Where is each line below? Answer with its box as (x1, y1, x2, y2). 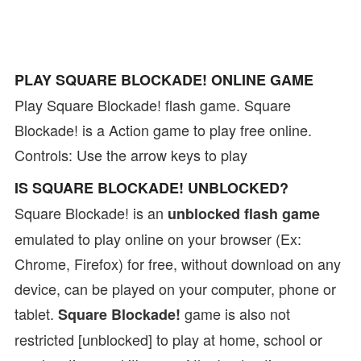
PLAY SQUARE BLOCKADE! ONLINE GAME (15, 69, 313, 90)
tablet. (15, 303, 58, 324)
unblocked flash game (168, 203, 320, 224)
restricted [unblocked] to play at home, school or (15, 329, 322, 350)
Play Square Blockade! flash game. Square (15, 94, 291, 115)
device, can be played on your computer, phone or (15, 278, 336, 299)
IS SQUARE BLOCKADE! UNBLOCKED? (15, 177, 288, 198)
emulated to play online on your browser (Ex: (15, 228, 301, 249)
